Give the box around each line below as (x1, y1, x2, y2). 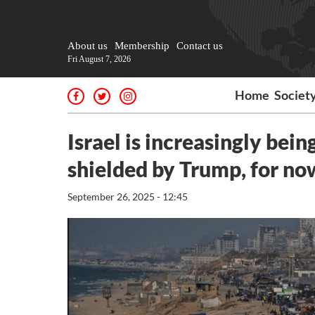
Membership (115, 40, 169, 51)
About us (67, 40, 108, 51)
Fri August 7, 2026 (67, 54, 131, 64)
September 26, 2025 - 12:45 (67, 191, 188, 202)
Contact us (176, 40, 223, 51)
